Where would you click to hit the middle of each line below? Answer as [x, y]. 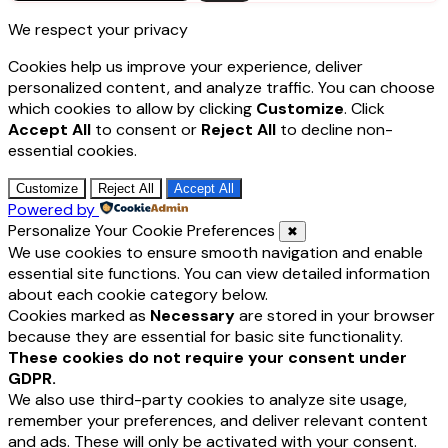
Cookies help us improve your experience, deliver [185, 67]
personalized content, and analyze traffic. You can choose [221, 88]
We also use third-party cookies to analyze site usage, [207, 400]
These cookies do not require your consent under [207, 358]
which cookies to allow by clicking [132, 109]
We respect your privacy [98, 30]
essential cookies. [72, 151]
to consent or [146, 130]
